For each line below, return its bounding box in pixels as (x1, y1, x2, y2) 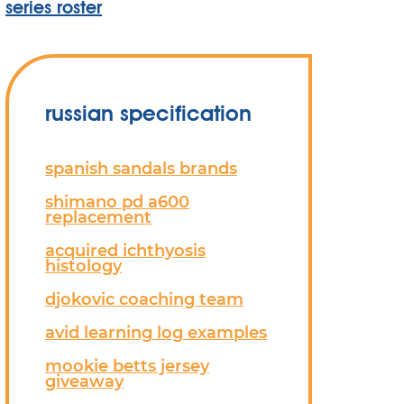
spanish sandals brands (45, 159, 237, 178)
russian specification (45, 100, 252, 126)
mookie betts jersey (45, 356, 209, 375)
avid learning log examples (45, 323, 267, 342)
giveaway (45, 372, 124, 390)
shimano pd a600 (45, 192, 189, 211)
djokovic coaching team (45, 289, 243, 308)
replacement (45, 207, 151, 226)
